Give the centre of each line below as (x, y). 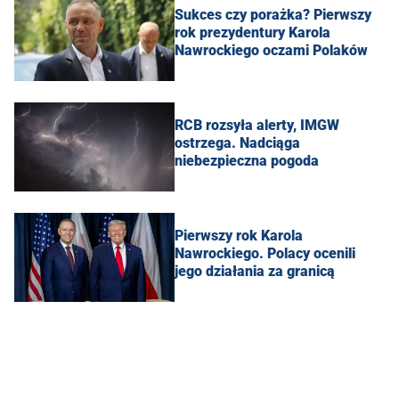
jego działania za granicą (255, 272)
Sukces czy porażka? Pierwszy (273, 15)
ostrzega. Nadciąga (237, 143)
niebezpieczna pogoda (247, 161)
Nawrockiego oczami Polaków (271, 51)
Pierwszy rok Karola (239, 236)
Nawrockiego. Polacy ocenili (265, 254)
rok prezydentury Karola (252, 33)
